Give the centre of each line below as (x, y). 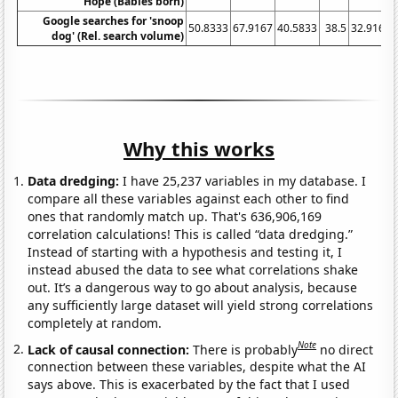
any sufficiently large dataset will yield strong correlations (201, 305)
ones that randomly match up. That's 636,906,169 (175, 216)
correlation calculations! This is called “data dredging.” (191, 234)
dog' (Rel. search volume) (118, 36)
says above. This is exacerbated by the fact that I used (189, 385)
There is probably (246, 349)
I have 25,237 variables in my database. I (243, 180)
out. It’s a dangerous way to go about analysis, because (193, 287)
